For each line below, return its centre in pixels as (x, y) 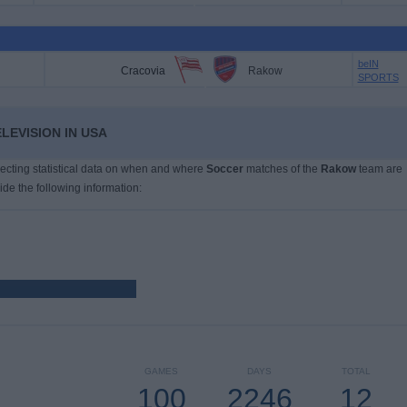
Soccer (224, 169)
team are (379, 169)
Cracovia (143, 71)
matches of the (282, 169)
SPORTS (378, 77)
